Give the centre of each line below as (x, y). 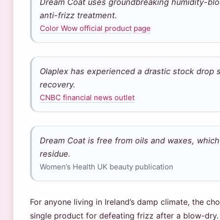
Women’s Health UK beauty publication (107, 167)
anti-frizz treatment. (79, 15)
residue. (55, 154)
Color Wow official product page (95, 28)
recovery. (58, 84)
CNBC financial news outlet (87, 97)
